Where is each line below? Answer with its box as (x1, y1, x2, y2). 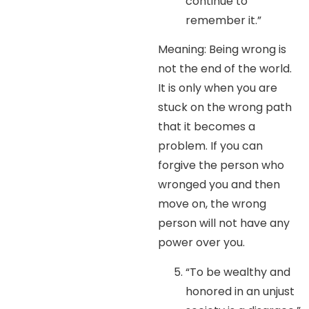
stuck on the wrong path (158, 99, 292, 116)
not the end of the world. (158, 61, 292, 77)
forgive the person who (158, 157, 285, 174)
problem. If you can (158, 138, 263, 154)
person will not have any (158, 215, 290, 232)
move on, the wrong (158, 196, 267, 212)
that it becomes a (158, 119, 256, 135)
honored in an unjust (186, 283, 295, 299)
